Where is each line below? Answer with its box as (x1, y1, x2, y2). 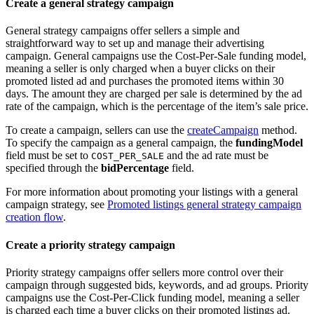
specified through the (6, 162, 101, 175)
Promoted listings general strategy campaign (107, 198, 301, 211)
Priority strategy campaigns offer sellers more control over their (6, 266, 283, 278)
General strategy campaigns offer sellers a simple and (6, 25, 240, 37)
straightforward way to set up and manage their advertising (6, 37, 264, 50)
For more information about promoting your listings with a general (6, 186, 298, 198)
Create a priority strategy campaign (6, 238, 175, 251)
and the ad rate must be (164, 149, 268, 162)
